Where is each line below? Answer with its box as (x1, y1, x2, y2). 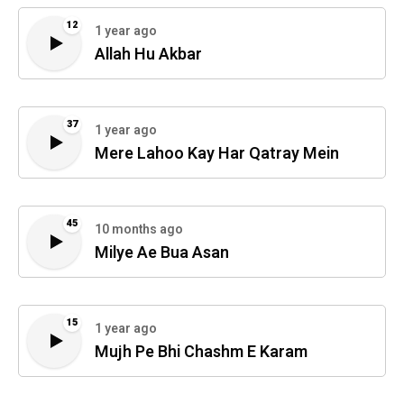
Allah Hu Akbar (95, 42, 202, 68)
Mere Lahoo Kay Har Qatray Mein (95, 142, 339, 167)
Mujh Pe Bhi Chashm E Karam (95, 340, 308, 365)
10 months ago (95, 220, 183, 240)
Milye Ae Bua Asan (95, 241, 229, 266)
